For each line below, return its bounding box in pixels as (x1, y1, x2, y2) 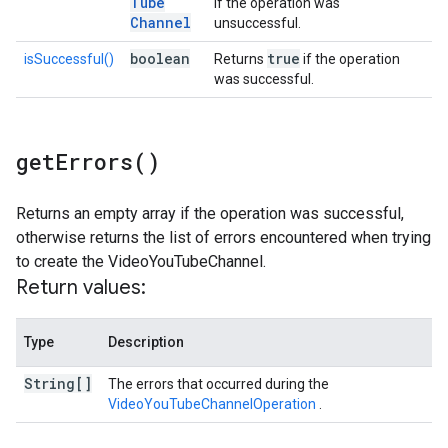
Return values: (16, 275, 146, 300)
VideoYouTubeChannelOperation (108, 396, 319, 412)
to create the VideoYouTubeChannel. (16, 252, 266, 271)
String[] (24, 374, 92, 393)
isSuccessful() (24, 51, 114, 67)
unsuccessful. (214, 15, 301, 31)
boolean (130, 49, 190, 68)
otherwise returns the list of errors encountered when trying (16, 228, 431, 247)
